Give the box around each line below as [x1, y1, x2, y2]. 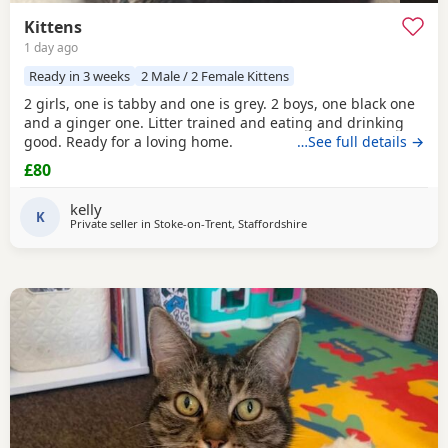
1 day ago [24, 38, 78, 56]
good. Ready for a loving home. [24, 132, 233, 152]
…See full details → [297, 132, 424, 152]
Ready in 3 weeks [29, 67, 131, 86]
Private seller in [70, 215, 154, 231]
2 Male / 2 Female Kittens [140, 67, 289, 86]
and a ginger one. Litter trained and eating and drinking [24, 113, 404, 133]
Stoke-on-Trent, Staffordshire [154, 215, 307, 231]
